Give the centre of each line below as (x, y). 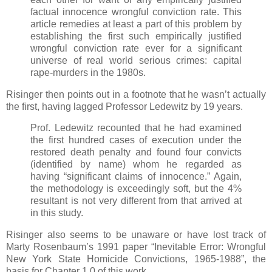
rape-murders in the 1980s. (88, 72)
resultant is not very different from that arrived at (136, 201)
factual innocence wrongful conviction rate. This (136, 12)
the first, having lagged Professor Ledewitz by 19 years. (124, 106)
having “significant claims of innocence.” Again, (136, 177)
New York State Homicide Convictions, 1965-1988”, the (136, 259)
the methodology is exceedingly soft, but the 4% (136, 189)
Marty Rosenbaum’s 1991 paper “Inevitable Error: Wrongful (136, 247)
